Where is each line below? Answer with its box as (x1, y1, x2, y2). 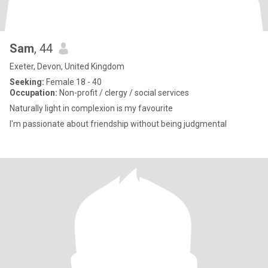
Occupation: (10, 88, 57, 98)
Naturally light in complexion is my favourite (10, 103, 173, 113)
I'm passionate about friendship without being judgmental (10, 119, 227, 129)
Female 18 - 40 (44, 77, 102, 87)
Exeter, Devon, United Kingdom (10, 62, 124, 71)
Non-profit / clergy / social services (57, 88, 189, 98)
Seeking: (10, 77, 44, 87)
